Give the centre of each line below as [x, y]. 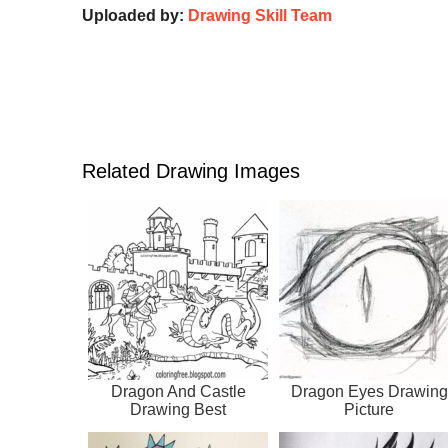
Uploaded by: [135, 15]
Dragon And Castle [178, 391]
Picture [369, 409]
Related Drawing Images [191, 170]
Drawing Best [178, 409]
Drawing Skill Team [260, 15]
